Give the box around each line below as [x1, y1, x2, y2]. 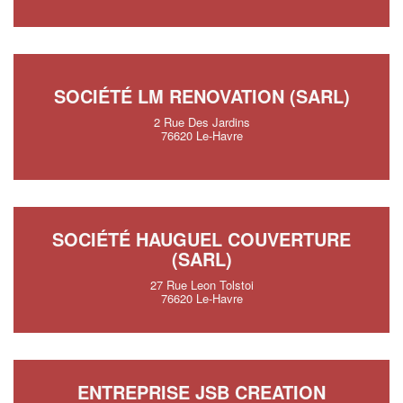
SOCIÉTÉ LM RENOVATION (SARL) [53, 83, 350, 109]
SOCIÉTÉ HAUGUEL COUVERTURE [52, 226, 351, 252]
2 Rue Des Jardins [153, 113, 250, 130]
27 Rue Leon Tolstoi [149, 276, 254, 293]
